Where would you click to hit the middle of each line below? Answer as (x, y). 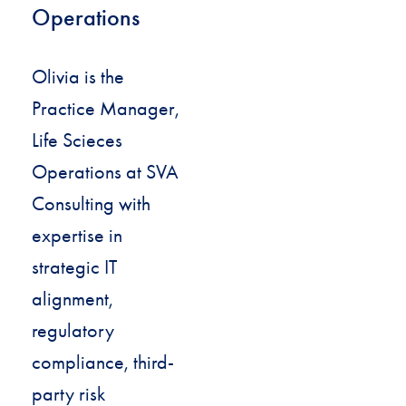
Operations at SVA (105, 172)
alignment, (72, 299)
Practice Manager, (106, 108)
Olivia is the (78, 77)
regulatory (73, 330)
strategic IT (74, 267)
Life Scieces (77, 140)
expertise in (77, 235)
